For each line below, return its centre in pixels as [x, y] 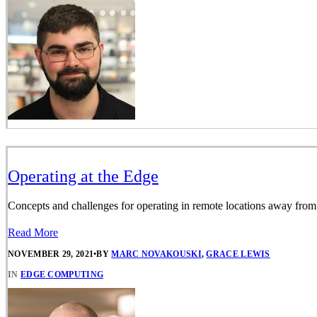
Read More [33, 233]
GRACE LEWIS [238, 254]
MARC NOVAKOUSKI [156, 254]
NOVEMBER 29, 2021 [51, 254]
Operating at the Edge [83, 177]
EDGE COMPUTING [62, 274]
